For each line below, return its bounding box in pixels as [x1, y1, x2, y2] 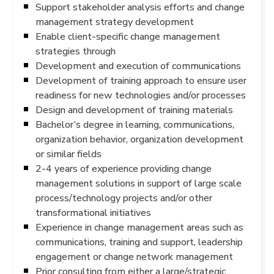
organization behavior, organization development [35, 133, 243, 145]
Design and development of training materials [35, 103, 233, 116]
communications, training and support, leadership [35, 235, 243, 248]
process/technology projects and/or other [35, 191, 212, 204]
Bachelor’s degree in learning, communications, [35, 118, 234, 130]
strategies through [35, 45, 116, 57]
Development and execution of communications [35, 59, 241, 72]
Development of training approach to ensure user [35, 74, 246, 86]
